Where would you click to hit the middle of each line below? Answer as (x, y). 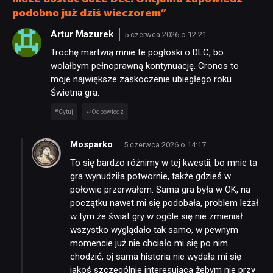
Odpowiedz (108, 112)
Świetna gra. (75, 92)
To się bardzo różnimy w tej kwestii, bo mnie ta (164, 162)
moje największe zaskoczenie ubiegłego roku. (142, 79)
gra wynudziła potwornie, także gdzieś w (151, 176)
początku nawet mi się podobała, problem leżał (164, 203)
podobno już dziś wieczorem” (89, 13)
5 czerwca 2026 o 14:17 (165, 145)
